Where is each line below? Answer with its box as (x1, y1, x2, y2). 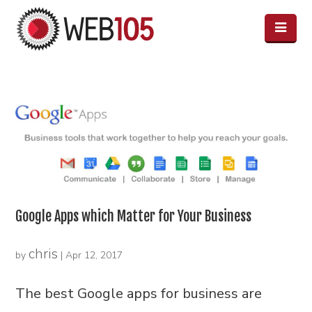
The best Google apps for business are (15, 283, 263, 303)
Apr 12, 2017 (65, 248, 123, 262)
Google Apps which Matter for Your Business (15, 207, 252, 225)
